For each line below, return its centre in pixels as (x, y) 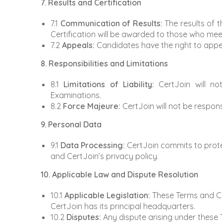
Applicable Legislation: (107, 195)
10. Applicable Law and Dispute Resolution (119, 175)
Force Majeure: (92, 106)
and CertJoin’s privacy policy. (105, 156)
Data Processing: (93, 145)
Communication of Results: (111, 24)
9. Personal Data (71, 125)
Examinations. (76, 95)
